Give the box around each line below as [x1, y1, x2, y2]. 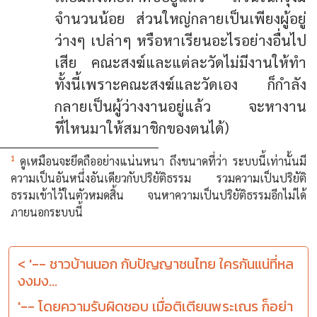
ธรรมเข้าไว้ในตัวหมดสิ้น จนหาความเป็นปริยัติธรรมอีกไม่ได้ [11, 187, 306, 202]
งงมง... [18, 270, 57, 292]
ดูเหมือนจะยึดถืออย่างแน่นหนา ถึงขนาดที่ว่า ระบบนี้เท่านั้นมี [20, 153, 306, 168]
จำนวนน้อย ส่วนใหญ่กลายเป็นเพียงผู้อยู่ [54, 8, 306, 28]
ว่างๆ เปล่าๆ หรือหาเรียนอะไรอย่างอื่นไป [54, 30, 306, 50]
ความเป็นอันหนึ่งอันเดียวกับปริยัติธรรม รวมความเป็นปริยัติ [11, 170, 306, 185]
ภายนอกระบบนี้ [11, 204, 83, 219]
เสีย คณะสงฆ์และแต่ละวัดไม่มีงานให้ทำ [54, 52, 306, 71]
